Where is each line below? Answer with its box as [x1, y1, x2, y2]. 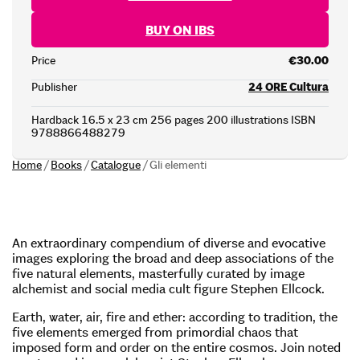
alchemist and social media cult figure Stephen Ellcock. [12, 280, 325, 297]
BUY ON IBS [145, 21, 215, 38]
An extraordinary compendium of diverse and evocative [12, 234, 325, 251]
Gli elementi [149, 157, 207, 172]
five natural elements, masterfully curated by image [12, 264, 305, 281]
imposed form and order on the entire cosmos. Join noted [12, 338, 341, 355]
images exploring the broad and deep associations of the [12, 249, 333, 266]
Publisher [31, 79, 77, 94]
